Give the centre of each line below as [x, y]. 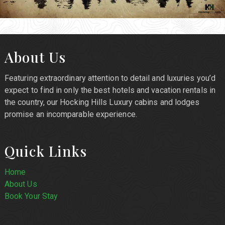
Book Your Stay [31, 196]
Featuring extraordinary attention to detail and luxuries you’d [110, 78]
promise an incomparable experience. [71, 115]
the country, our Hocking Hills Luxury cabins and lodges [102, 102]
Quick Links [46, 151]
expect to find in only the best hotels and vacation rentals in [110, 90]
